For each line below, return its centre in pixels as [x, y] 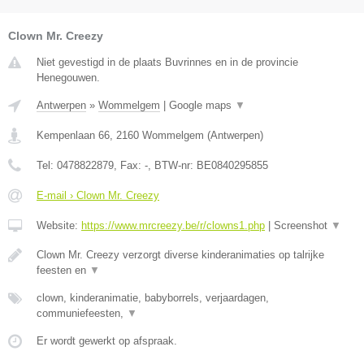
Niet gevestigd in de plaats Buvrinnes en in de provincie [167, 63]
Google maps [202, 106]
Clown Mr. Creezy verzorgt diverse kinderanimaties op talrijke [180, 255]
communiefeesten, [82, 314]
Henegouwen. [68, 78]
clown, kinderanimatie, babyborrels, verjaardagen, [153, 298]
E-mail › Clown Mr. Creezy [98, 196]
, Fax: [129, 166]
